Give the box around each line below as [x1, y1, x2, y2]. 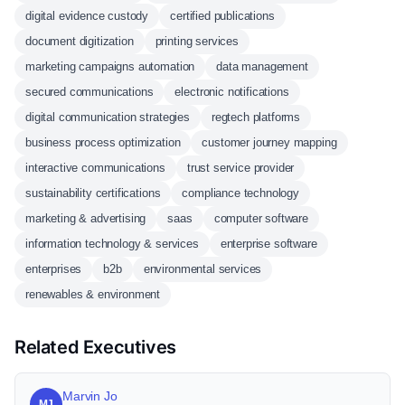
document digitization [25, 34, 134, 48]
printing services [155, 34, 239, 48]
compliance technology [182, 186, 300, 200]
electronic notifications [174, 85, 289, 99]
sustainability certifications [25, 186, 161, 200]
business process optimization [25, 136, 181, 149]
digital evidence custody [25, 9, 149, 23]
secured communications [25, 85, 154, 99]
